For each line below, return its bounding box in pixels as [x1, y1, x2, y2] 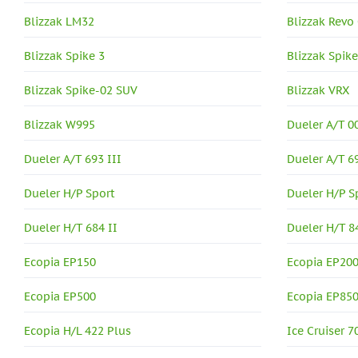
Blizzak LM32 [24, 14, 94, 29]
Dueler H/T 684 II [24, 221, 117, 235]
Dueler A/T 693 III [24, 152, 121, 166]
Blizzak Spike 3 [24, 49, 105, 63]
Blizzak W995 [24, 117, 95, 132]
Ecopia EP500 [24, 289, 96, 304]
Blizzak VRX [287, 83, 350, 97]
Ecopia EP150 [24, 255, 96, 269]
